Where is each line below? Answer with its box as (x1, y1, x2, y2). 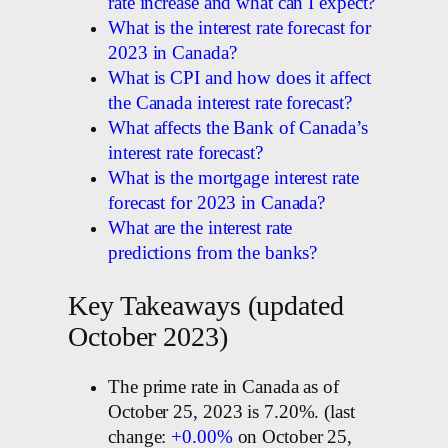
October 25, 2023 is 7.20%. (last (108, 401, 355, 422)
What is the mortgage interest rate (108, 168, 359, 189)
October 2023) (68, 320, 228, 352)
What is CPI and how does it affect (108, 68, 371, 89)
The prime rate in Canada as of (108, 376, 339, 397)
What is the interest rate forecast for (108, 18, 372, 39)
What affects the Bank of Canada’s (108, 118, 368, 139)
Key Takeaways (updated (68, 289, 344, 321)
